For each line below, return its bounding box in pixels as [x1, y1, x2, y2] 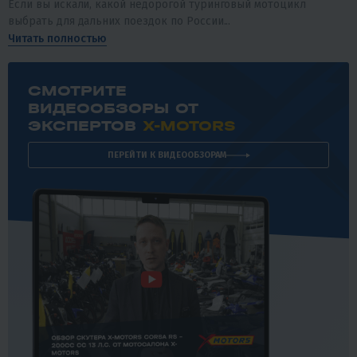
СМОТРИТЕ [28, 82, 127, 100]
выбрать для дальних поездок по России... [8, 14, 231, 29]
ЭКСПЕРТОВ [28, 117, 143, 135]
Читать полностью [8, 32, 107, 46]
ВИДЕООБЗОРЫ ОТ [28, 100, 197, 118]
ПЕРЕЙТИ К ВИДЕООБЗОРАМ [107, 150, 226, 161]
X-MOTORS [143, 117, 236, 135]
